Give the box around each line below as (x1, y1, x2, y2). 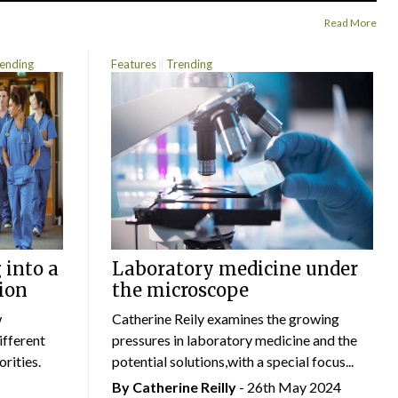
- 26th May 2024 (235, 378, 341, 396)
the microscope (111, 279, 249, 302)
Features (111, 56, 157, 71)
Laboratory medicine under (111, 258, 358, 281)
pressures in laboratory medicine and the (111, 331, 357, 349)
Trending (166, 56, 213, 71)
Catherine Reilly (131, 378, 236, 396)
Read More (324, 16, 377, 30)
